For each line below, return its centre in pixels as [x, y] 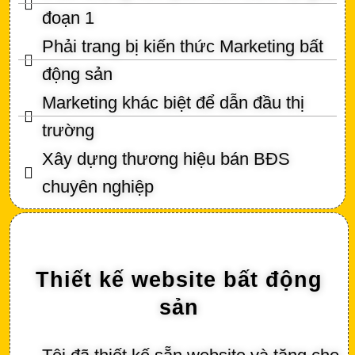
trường [68, 130]
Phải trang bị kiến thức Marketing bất [183, 46]
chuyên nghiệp [98, 186]
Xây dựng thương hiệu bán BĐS [166, 158]
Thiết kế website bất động [179, 279]
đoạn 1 [68, 17]
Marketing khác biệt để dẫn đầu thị [173, 102]
